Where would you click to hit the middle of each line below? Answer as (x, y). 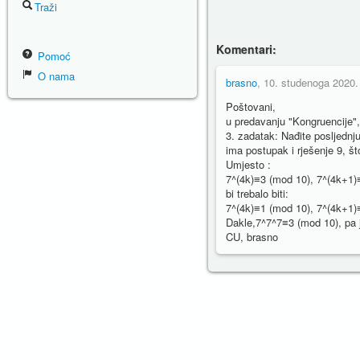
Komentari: (246, 49)
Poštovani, (251, 107)
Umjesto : (248, 165)
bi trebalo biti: (257, 194)
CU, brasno (252, 237)
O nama (55, 76)
